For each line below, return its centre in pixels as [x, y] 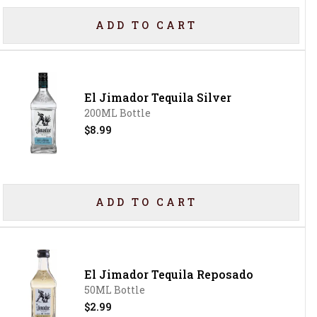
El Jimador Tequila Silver [158, 97]
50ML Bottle [115, 290]
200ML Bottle [118, 113]
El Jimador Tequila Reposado [169, 274]
